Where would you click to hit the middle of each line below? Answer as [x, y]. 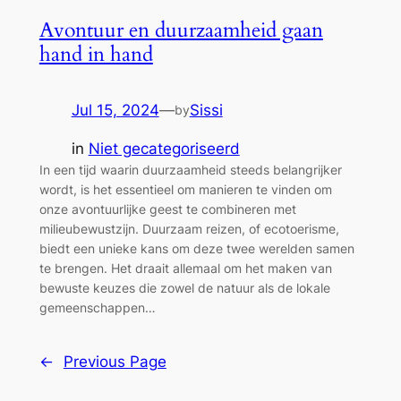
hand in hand [96, 54]
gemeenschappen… [97, 307]
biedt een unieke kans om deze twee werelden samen [196, 248]
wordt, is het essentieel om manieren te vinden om [185, 189]
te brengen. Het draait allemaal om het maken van [185, 268]
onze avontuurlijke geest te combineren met [167, 209]
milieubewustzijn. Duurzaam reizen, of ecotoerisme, [189, 228]
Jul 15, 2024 [115, 111]
